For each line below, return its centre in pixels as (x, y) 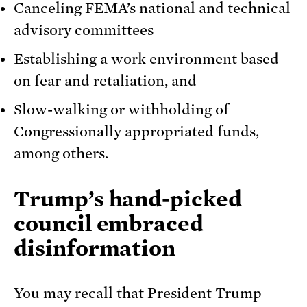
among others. (61, 154)
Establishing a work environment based (146, 59)
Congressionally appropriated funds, (136, 132)
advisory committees (84, 30)
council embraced (109, 224)
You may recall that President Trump (138, 294)
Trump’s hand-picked (128, 199)
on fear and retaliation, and (105, 81)
